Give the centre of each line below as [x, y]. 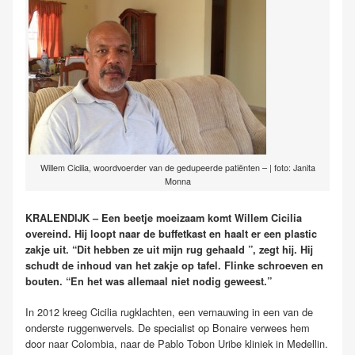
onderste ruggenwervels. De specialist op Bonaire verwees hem [168, 328]
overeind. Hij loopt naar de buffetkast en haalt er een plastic [171, 233]
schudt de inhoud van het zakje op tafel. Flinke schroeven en [174, 265]
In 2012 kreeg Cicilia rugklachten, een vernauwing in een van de [169, 312]
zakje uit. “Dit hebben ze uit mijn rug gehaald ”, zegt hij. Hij [169, 249]
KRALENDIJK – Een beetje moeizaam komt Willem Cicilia [164, 218]
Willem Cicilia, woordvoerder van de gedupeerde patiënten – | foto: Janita [177, 167]
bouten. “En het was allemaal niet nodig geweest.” [149, 281]
